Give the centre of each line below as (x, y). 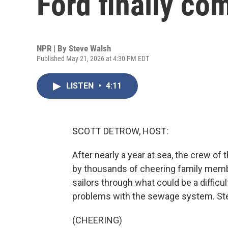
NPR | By (53, 48)
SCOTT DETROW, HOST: (120, 131)
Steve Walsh (90, 48)
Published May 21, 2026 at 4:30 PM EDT (93, 59)
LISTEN (81, 86)
